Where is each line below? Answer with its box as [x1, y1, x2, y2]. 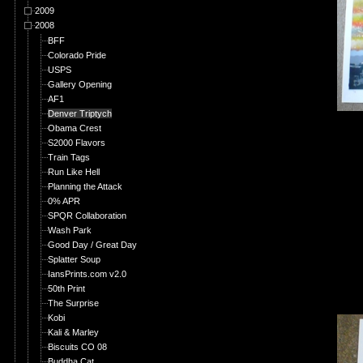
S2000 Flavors [48, 138, 105, 147]
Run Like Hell [48, 167, 100, 177]
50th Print [48, 284, 85, 293]
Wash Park [48, 225, 92, 235]
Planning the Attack [48, 181, 122, 191]
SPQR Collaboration [48, 211, 126, 220]
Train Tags [48, 152, 90, 162]
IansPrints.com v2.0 [48, 269, 126, 279]
